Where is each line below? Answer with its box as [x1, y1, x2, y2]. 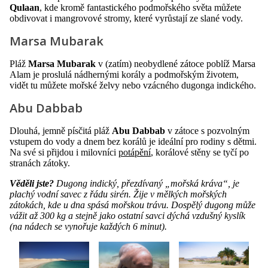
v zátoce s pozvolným [165, 126, 249, 136]
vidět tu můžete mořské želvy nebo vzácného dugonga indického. [10, 80, 256, 91]
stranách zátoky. [10, 158, 70, 169]
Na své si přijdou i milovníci [10, 147, 118, 158]
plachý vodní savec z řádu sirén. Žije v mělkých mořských [10, 189, 227, 200]
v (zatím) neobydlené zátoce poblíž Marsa [96, 59, 255, 69]
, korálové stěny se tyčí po [151, 147, 249, 158]
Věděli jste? [10, 178, 54, 189]
